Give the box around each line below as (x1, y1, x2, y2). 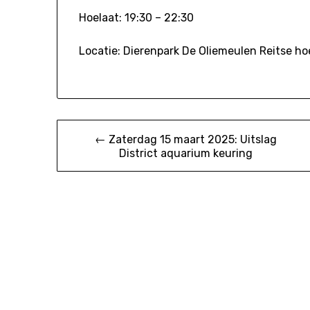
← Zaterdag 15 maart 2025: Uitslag (95, 133, 277, 147)
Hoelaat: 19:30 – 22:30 (79, 11, 194, 25)
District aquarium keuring (119, 147, 253, 161)
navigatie (56, 149, 129, 169)
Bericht (56, 122, 113, 142)
